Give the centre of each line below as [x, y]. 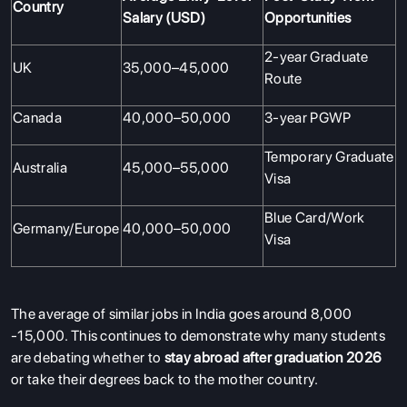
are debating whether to [88, 357]
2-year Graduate [317, 56]
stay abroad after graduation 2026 [273, 357]
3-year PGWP [308, 117]
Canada [37, 117]
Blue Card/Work [315, 217]
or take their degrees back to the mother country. [165, 379]
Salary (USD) [164, 17]
